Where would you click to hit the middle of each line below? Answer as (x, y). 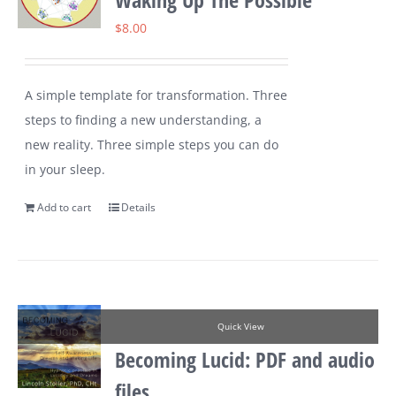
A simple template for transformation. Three (156, 95)
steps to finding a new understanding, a (144, 120)
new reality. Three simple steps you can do (152, 145)
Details (139, 208)
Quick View (240, 327)
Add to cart (65, 208)
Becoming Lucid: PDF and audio (245, 360)
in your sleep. (65, 170)
